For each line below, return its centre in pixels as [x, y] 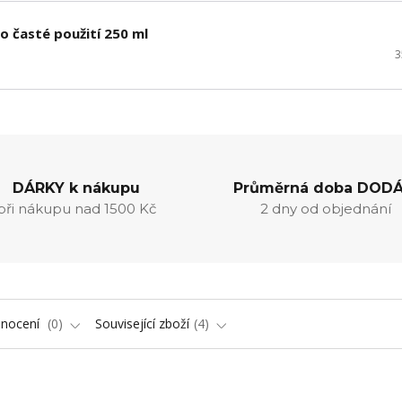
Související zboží [142, 323]
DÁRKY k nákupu [76, 188]
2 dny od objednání [326, 209]
